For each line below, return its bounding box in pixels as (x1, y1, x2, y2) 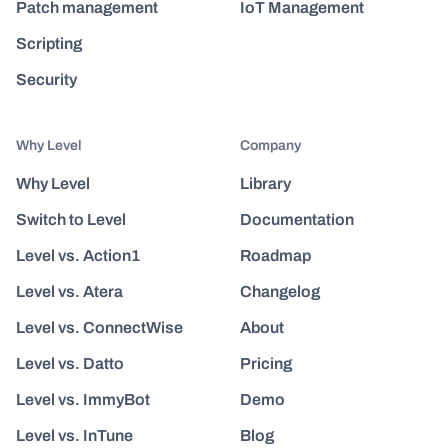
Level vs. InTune (16, 426, 133, 444)
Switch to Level (16, 210, 126, 228)
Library (240, 174, 291, 192)
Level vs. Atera (16, 282, 123, 300)
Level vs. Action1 (16, 246, 140, 264)
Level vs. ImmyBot (16, 390, 150, 408)
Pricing (240, 354, 292, 372)
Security (16, 70, 77, 88)
